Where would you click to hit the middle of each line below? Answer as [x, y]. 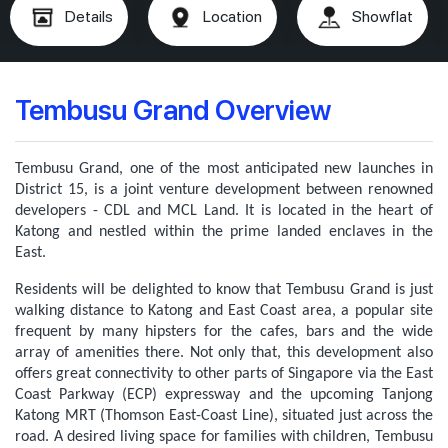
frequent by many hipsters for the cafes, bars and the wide [224, 332]
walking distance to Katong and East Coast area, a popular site [224, 311]
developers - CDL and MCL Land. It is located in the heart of [224, 211]
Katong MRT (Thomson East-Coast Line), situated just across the [224, 416]
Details [89, 16]
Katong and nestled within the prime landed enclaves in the [224, 232]
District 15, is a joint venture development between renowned [224, 190]
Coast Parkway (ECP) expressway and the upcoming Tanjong [224, 395]
